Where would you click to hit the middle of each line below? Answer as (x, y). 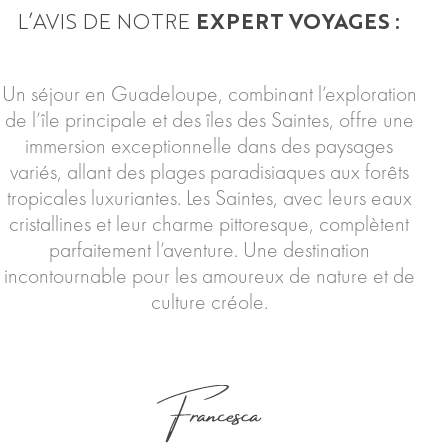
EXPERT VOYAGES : (298, 24)
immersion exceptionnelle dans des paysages (209, 146)
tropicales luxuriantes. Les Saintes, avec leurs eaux (209, 198)
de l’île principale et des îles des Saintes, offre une (209, 120)
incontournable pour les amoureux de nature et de (209, 276)
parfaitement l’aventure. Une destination (209, 250)
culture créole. (209, 302)
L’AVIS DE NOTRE (107, 24)
